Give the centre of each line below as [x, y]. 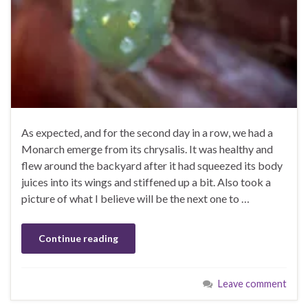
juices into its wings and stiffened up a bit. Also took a [146, 181]
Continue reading [78, 238]
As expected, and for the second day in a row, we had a [147, 132]
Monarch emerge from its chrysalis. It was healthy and [147, 148]
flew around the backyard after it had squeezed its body [152, 165]
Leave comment [252, 283]
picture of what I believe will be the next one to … [135, 198]
